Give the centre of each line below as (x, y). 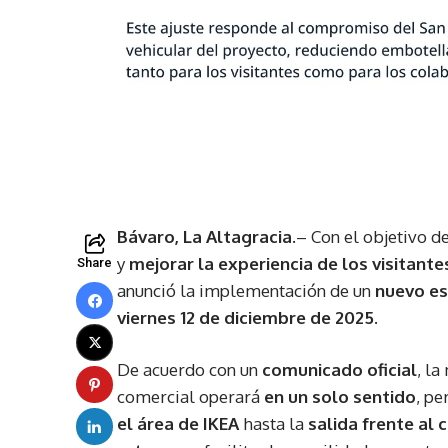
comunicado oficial (339, 370)
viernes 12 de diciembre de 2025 (245, 318)
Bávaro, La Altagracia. (206, 237)
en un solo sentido (340, 397)
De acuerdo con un (189, 370)
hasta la (273, 424)
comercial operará (190, 397)
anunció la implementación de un (246, 291)
